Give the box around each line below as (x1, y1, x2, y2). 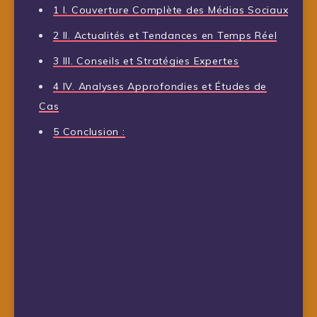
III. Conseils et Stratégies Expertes (59, 54, 239, 67)
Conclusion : (59, 125, 125, 138)
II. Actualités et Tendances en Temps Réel (59, 28, 277, 42)
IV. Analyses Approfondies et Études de (59, 79, 267, 93)
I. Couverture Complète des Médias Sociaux (59, 3, 289, 16)
